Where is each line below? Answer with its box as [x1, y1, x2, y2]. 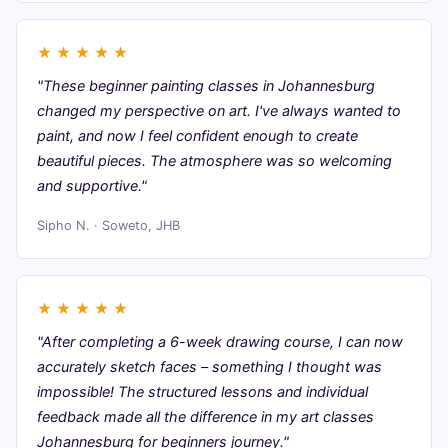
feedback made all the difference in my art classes [37, 408, 374, 425]
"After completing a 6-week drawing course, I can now [37, 333, 403, 350]
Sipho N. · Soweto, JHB [37, 218, 180, 233]
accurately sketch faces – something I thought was [37, 358, 382, 375]
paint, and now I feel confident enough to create [37, 127, 358, 144]
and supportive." [37, 177, 147, 194]
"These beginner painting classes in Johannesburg [37, 77, 375, 94]
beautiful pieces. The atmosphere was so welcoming [37, 152, 392, 169]
